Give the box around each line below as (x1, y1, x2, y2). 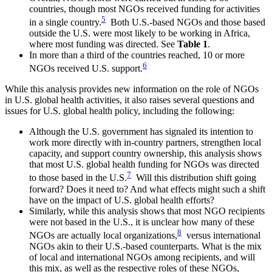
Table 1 (177, 39, 208, 50)
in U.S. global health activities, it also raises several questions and (5, 95, 254, 106)
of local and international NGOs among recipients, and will (29, 252, 255, 263)
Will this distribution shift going (131, 172, 256, 183)
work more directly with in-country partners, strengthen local (29, 137, 261, 148)
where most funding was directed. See (29, 39, 177, 50)
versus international (182, 230, 260, 241)
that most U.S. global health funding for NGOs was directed (29, 159, 259, 170)
